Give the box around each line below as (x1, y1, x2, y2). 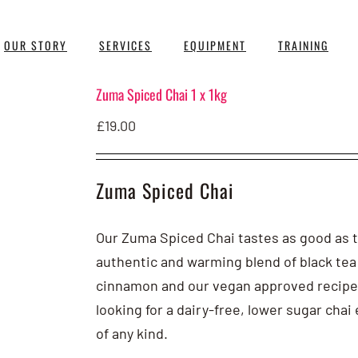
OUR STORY (4, 36, 67, 54)
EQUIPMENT (184, 36, 246, 54)
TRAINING (278, 36, 328, 54)
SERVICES (99, 36, 152, 54)
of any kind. (96, 324, 168, 343)
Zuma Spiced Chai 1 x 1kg (96, 84, 227, 105)
